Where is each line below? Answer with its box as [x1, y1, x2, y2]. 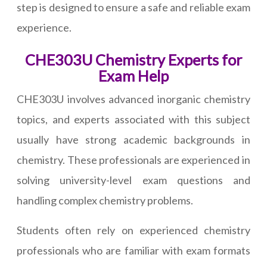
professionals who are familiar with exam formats [17, 244, 250, 257]
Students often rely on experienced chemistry [17, 223, 250, 237]
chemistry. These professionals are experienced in [17, 153, 250, 167]
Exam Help [98, 67, 169, 85]
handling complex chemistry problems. [17, 194, 193, 207]
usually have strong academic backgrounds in [17, 133, 250, 147]
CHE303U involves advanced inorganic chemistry [17, 92, 250, 106]
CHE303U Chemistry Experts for [25, 51, 242, 69]
